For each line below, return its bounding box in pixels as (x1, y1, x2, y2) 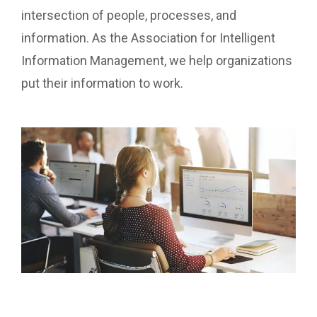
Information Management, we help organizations (21, 53, 292, 69)
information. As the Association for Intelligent (21, 30, 275, 46)
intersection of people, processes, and (21, 8, 236, 23)
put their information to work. (21, 76, 183, 91)
